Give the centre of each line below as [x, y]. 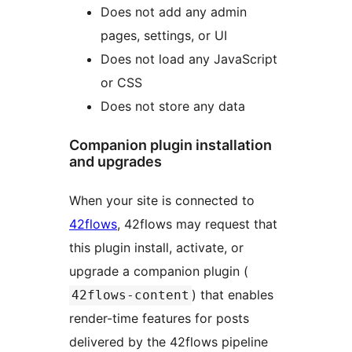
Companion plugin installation [170, 145]
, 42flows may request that [197, 224]
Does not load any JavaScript [189, 59]
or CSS [121, 82]
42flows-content [130, 295]
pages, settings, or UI [164, 35]
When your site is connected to [162, 200]
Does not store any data [173, 106]
